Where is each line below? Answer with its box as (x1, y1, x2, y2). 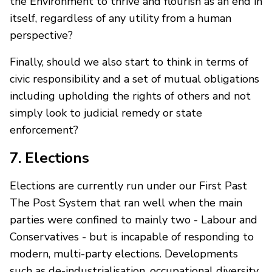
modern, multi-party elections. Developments (10, 246, 238, 261)
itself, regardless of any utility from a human (10, 10, 231, 25)
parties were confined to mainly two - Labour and (10, 212, 257, 227)
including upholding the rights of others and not (10, 88, 251, 103)
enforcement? (10, 122, 78, 137)
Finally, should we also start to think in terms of (10, 54, 248, 69)
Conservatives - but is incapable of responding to (10, 229, 254, 244)
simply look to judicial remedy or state (10, 105, 202, 120)
